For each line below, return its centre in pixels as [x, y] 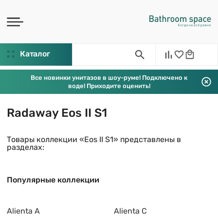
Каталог [35, 54]
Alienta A [23, 211]
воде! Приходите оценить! [109, 86]
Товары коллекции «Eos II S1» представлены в [94, 139]
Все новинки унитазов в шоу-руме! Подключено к [109, 78]
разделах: [26, 147]
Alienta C [130, 211]
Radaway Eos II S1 [57, 113]
